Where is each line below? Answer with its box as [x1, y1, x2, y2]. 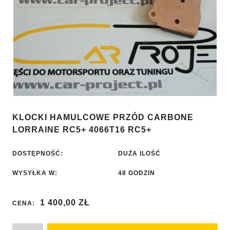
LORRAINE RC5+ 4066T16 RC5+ [12, 125, 151, 135]
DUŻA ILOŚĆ [118, 150, 161, 158]
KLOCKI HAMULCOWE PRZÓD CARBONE [12, 113, 194, 122]
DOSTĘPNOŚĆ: [12, 150, 63, 158]
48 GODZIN [118, 169, 155, 177]
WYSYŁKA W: [12, 169, 57, 177]
